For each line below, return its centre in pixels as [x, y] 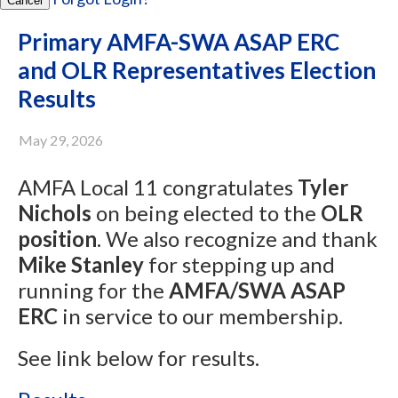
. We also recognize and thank [237, 239]
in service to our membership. [203, 316]
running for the [93, 290]
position [57, 239]
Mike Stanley [81, 264]
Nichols [55, 213]
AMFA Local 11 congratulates [158, 187]
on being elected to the [206, 213]
